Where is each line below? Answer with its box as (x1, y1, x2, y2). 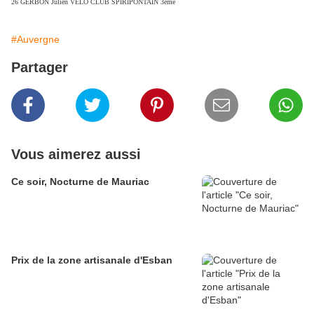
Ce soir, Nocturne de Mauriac (11, 176, 149, 188)
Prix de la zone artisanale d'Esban (11, 254, 172, 266)
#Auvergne (11, 34, 60, 46)
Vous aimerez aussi (11, 146, 141, 163)
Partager (11, 60, 68, 76)
